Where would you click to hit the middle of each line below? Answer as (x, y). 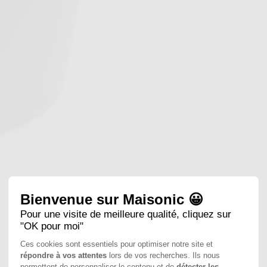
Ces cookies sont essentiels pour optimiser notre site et (117, 244)
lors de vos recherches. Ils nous (163, 256)
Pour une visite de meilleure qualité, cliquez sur (126, 215)
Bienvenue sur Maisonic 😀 (112, 200)
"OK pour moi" (52, 226)
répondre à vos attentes (63, 256)
